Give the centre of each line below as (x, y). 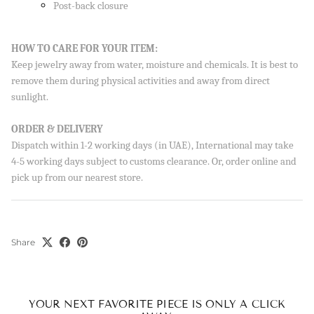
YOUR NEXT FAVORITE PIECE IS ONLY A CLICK (157, 304)
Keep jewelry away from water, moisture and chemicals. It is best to (155, 64)
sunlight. (30, 97)
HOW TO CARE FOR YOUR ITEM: (84, 48)
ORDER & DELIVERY (57, 129)
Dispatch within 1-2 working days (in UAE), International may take (152, 145)
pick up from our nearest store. (77, 177)
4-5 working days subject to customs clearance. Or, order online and (154, 161)
